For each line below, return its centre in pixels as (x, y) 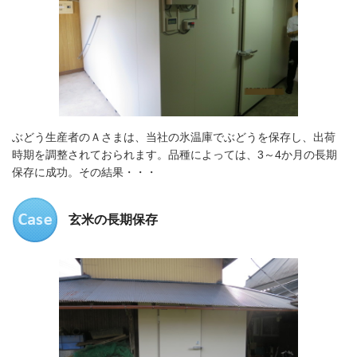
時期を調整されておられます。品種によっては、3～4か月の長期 (175, 155)
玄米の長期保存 (113, 220)
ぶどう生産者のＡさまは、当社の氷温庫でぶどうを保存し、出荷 (174, 137)
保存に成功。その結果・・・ (84, 173)
